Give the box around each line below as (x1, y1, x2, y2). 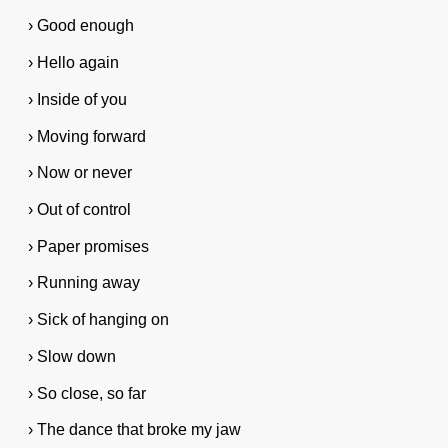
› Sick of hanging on (27, 311, 169, 329)
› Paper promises (27, 237, 149, 255)
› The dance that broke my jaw (27, 421, 241, 439)
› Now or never (27, 164, 132, 182)
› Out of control (27, 200, 131, 218)
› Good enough (27, 17, 134, 35)
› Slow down (27, 347, 116, 365)
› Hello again (27, 54, 119, 72)
